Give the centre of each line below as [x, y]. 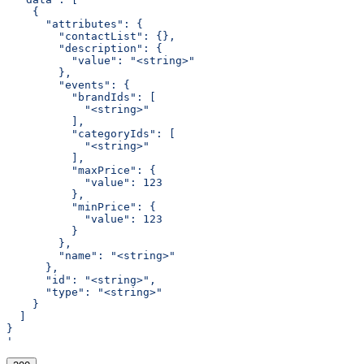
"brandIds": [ [81, 97]
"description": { [84, 49]
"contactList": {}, [91, 37]
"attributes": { [75, 24]
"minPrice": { [81, 207]
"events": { [68, 85]
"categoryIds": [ [91, 134]
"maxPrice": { [81, 171]
